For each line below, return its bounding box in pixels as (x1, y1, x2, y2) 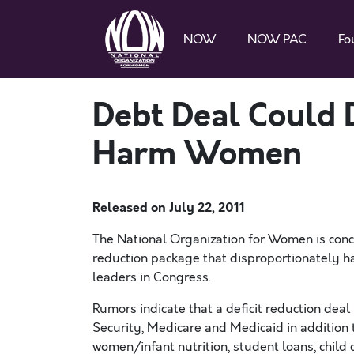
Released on (92, 198, 169, 217)
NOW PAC (247, 30, 307, 48)
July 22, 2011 (169, 198, 245, 217)
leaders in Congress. (92, 269, 211, 286)
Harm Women (92, 132, 302, 176)
